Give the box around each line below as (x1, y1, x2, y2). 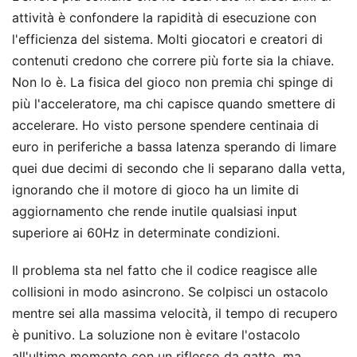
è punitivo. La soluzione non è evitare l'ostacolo (12, 326, 300, 343)
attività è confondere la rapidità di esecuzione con (12, 9, 316, 25)
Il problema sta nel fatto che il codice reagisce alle (12, 261, 317, 278)
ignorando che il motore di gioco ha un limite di (12, 181, 299, 198)
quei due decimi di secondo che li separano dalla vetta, (12, 159, 345, 176)
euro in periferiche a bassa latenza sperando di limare (12, 138, 336, 155)
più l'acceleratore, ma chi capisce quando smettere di (12, 95, 335, 112)
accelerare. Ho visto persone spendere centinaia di (12, 116, 319, 133)
